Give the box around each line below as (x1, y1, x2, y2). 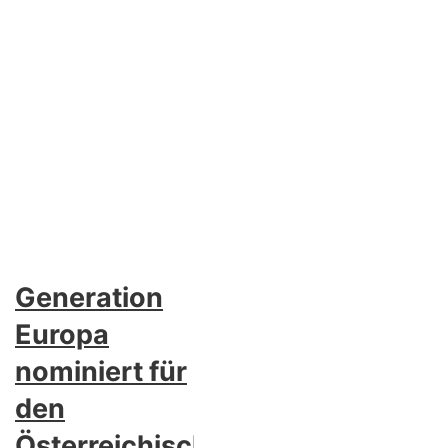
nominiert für (15, 355, 187, 388)
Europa (15, 318, 109, 351)
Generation (15, 281, 163, 314)
